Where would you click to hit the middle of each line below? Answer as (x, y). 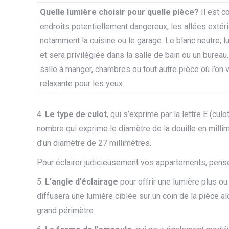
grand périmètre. (66, 210)
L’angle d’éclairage (82, 182)
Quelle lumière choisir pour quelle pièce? (120, 12)
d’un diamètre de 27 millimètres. (94, 143)
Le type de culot (76, 114)
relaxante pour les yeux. (82, 84)
